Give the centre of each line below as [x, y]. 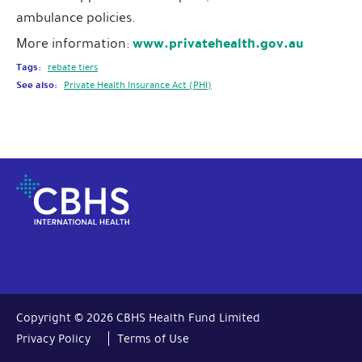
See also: [37, 85]
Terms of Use [153, 338]
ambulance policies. [76, 18]
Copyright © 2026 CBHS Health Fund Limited [138, 317]
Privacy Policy [53, 338]
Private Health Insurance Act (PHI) [138, 85]
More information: [74, 44]
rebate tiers [73, 67]
